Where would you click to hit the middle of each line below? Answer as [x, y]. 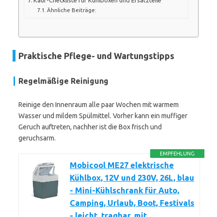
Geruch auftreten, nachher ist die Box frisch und [90, 127]
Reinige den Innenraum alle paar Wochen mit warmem [99, 105]
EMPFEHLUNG [178, 154]
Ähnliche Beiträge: [72, 10]
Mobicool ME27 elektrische [122, 165]
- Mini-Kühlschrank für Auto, [124, 190]
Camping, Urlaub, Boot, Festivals [132, 203]
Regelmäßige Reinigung [63, 81]
